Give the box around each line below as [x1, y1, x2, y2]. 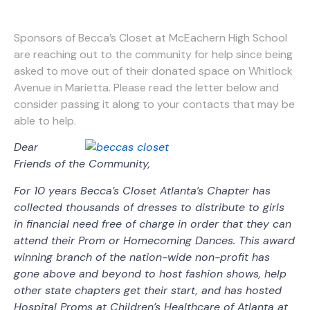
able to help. [14, 113, 76, 128]
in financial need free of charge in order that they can [14, 216, 291, 231]
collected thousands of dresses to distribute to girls [14, 199, 284, 215]
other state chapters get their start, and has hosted [14, 282, 282, 298]
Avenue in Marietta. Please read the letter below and [14, 80, 279, 95]
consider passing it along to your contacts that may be [14, 96, 295, 111]
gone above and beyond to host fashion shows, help [14, 266, 286, 281]
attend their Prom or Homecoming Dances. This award [14, 232, 295, 248]
